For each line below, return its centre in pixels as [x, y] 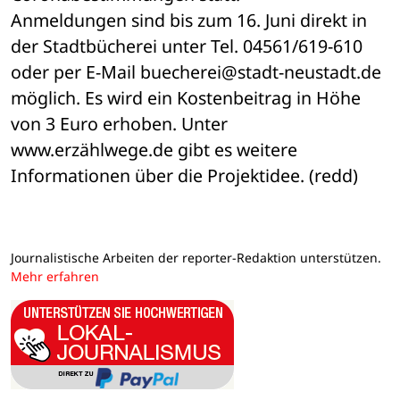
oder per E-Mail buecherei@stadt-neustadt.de [196, 72]
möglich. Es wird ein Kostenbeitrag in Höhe [186, 98]
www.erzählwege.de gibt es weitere [154, 150]
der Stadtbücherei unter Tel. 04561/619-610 [187, 46]
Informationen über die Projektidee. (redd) [184, 176]
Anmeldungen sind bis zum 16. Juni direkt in [189, 21]
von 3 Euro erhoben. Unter [119, 124]
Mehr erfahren [55, 277]
